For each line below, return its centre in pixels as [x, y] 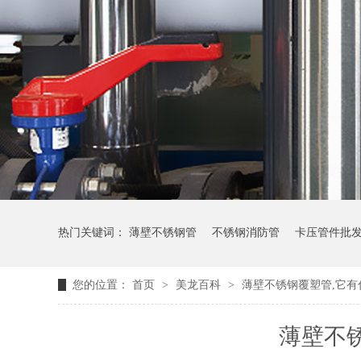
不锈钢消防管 [246, 232]
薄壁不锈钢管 [163, 232]
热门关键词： [93, 232]
